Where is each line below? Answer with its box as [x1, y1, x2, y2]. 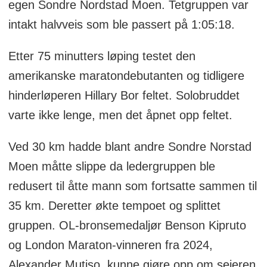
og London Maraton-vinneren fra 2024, [8, 238, 213, 252]
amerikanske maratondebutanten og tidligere [8, 69, 244, 83]
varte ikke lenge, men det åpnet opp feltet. [8, 108, 232, 122]
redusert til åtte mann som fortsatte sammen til [8, 179, 257, 193]
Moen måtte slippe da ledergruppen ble [8, 160, 215, 173]
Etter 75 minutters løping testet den [8, 49, 195, 63]
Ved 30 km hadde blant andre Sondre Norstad [8, 140, 252, 154]
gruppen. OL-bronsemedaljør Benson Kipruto [8, 219, 246, 232]
